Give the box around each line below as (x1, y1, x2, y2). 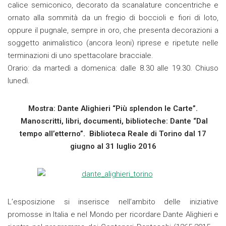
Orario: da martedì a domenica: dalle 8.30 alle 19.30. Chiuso (8, 64, 218, 73)
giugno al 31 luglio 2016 (70, 142, 156, 151)
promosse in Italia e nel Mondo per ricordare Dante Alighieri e (8, 210, 218, 219)
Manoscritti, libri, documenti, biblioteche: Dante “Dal (18, 117, 208, 126)
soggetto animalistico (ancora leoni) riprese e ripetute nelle (8, 38, 218, 48)
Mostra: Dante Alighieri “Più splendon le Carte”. (28, 104, 198, 114)
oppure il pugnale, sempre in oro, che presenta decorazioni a (8, 26, 218, 35)
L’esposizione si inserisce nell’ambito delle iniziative (8, 197, 218, 207)
